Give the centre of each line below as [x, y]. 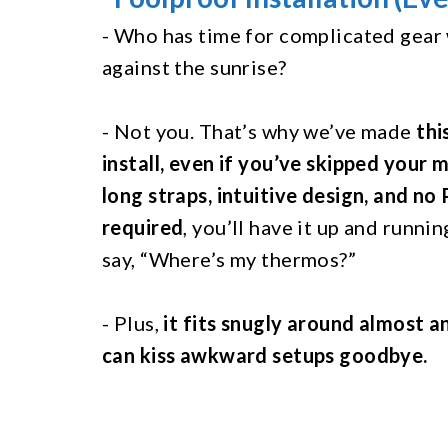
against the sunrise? [197, 66]
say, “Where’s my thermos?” [231, 258]
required [143, 226]
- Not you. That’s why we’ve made [259, 130]
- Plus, [133, 322]
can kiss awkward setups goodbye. [265, 354]
